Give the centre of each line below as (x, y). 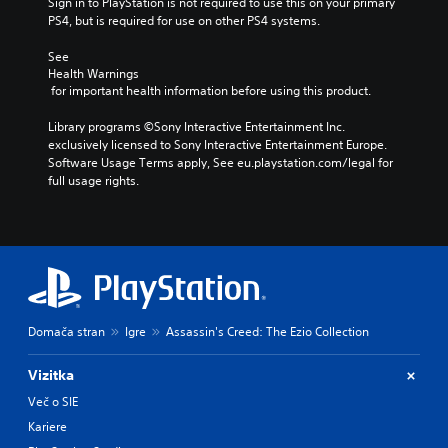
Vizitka (51, 375)
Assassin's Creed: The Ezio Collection (267, 331)
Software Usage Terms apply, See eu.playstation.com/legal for (220, 162)
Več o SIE (53, 401)
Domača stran (66, 331)
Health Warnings (93, 73)
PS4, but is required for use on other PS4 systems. (184, 20)
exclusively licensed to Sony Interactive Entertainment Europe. (217, 144)
